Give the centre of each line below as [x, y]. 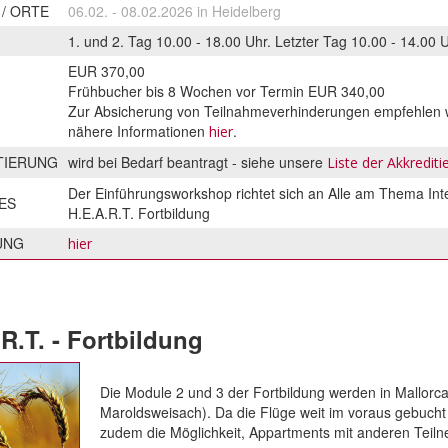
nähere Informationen [138, 130]
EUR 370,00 [106, 70]
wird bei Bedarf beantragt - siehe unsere [197, 161]
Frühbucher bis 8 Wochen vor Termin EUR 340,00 [226, 90]
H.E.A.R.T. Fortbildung [139, 212]
